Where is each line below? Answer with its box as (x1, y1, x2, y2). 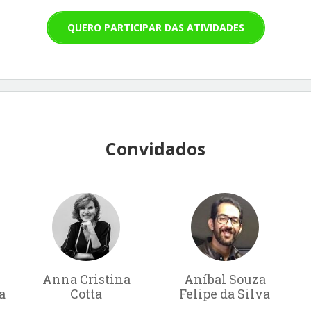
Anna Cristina (42, 270, 131, 287)
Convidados (106, 136, 205, 160)
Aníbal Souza (183, 270, 266, 287)
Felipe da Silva (179, 285, 271, 302)
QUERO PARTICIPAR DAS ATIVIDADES (67, 20, 244, 34)
